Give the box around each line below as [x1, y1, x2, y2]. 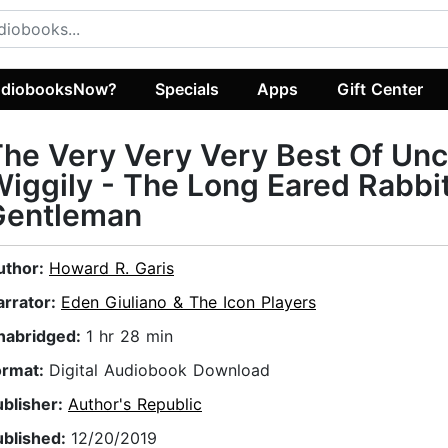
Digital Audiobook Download [49, 360, 270, 381]
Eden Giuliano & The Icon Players [61, 292, 316, 313]
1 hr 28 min [86, 326, 173, 347]
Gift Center [336, 78, 423, 99]
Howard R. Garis [49, 258, 174, 279]
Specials [155, 78, 220, 99]
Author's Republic [68, 394, 202, 415]
